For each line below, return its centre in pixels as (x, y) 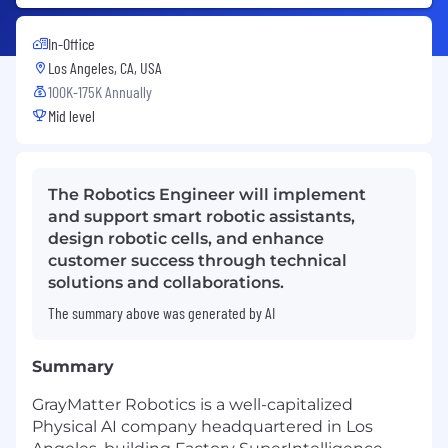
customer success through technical (197, 260)
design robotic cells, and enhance (186, 238)
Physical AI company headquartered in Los (202, 426)
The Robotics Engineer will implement (207, 194)
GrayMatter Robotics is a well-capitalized (192, 404)
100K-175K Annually (100, 91)
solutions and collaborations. (166, 282)
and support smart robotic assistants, (201, 216)
